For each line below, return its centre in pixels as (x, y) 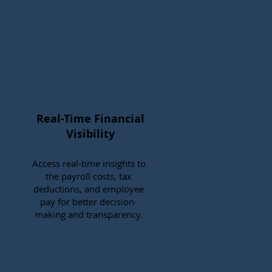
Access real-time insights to (89, 163)
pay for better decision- (89, 202)
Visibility (90, 134)
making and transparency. (89, 214)
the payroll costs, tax (89, 176)
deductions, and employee (89, 189)
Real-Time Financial (90, 119)
